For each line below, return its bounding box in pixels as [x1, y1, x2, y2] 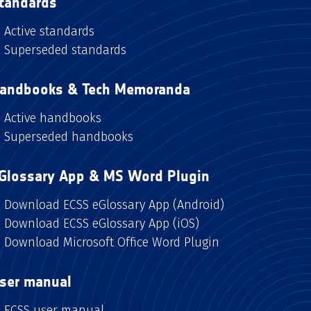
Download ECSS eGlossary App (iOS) [4, 215, 199, 231]
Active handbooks [4, 110, 101, 126]
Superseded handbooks [4, 128, 133, 144]
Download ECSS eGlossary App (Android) [4, 196, 224, 212]
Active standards [4, 23, 94, 39]
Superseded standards [4, 42, 126, 58]
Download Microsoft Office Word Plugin [4, 234, 219, 250]
